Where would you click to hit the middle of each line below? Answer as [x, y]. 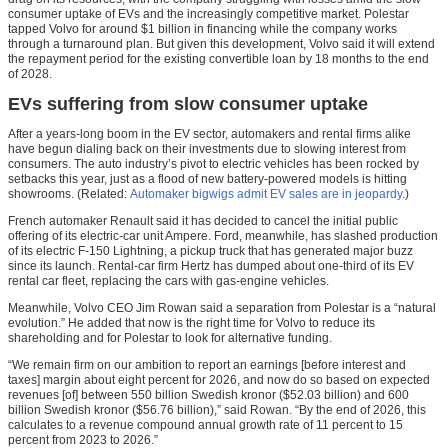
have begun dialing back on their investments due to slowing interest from [207, 149]
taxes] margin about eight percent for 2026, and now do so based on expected [219, 380]
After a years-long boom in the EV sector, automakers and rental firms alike [209, 134]
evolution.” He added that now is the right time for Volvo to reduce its [191, 323]
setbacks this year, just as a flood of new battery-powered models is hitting [207, 179]
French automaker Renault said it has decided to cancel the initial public [203, 221]
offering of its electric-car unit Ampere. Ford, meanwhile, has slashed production [223, 236]
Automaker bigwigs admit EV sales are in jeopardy [266, 194]
